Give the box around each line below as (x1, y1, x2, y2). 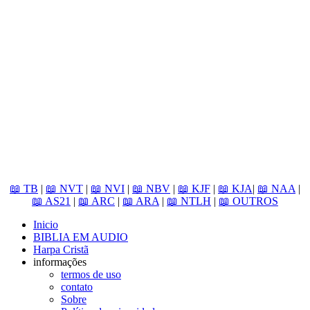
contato (61, 280, 93, 293)
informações (33, 255, 86, 268)
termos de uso (61, 268, 121, 280)
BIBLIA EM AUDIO (33, 230, 128, 243)
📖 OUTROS (219, 194, 278, 207)
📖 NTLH (167, 194, 211, 207)
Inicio (33, 218, 58, 230)
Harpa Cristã (33, 243, 89, 255)
